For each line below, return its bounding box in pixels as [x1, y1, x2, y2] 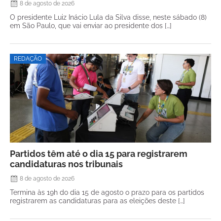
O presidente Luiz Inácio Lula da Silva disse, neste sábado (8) [10, 13, 207, 21]
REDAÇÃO [14, 55, 42, 62]
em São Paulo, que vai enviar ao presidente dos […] [10, 21, 172, 30]
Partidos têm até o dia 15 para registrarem [10, 148, 187, 159]
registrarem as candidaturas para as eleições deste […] [10, 196, 185, 205]
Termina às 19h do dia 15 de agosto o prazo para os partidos [10, 188, 204, 196]
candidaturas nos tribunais [10, 159, 123, 169]
